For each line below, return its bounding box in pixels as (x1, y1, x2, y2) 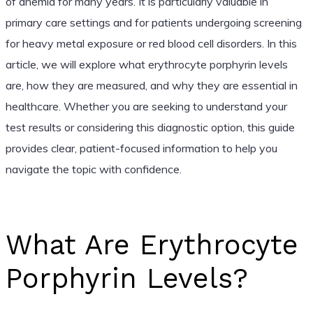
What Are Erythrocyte (5, 228, 298, 261)
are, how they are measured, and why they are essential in (5, 78, 298, 92)
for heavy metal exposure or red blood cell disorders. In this (5, 36, 297, 50)
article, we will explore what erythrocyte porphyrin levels (5, 57, 288, 71)
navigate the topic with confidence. (5, 161, 182, 176)
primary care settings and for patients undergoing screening (5, 15, 302, 29)
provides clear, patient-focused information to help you (5, 140, 277, 155)
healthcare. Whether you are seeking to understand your (5, 99, 287, 113)
